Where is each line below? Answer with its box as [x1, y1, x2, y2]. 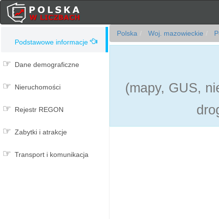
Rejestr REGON [15, 106, 64, 113]
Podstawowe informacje [15, 38, 88, 46]
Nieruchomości [15, 83, 61, 91]
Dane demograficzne [15, 61, 79, 68]
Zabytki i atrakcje [15, 128, 67, 136]
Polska [117, 29, 137, 37]
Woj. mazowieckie [146, 29, 203, 37]
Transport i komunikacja [15, 151, 88, 158]
